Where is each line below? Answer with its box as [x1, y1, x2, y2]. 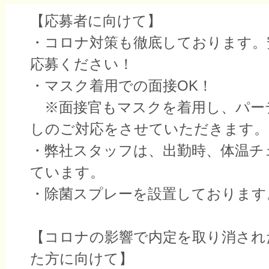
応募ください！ [30, 56, 133, 72]
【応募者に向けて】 [30, 13, 162, 29]
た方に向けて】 [30, 250, 133, 267]
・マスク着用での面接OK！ [30, 77, 213, 94]
